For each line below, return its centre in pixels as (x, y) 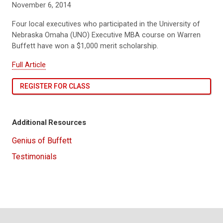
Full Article (29, 64)
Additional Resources (49, 122)
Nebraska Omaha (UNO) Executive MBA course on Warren (106, 35)
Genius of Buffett (42, 141)
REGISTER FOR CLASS (55, 86)
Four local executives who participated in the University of (106, 24)
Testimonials (34, 156)
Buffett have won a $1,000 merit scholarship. (85, 46)
